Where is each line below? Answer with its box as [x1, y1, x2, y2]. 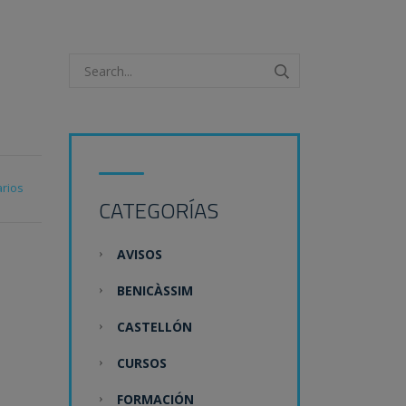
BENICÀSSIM [117, 282, 193, 300]
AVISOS [117, 246, 162, 264]
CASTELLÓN [117, 318, 192, 336]
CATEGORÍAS [99, 194, 218, 227]
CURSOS [117, 354, 167, 372]
